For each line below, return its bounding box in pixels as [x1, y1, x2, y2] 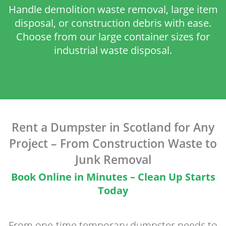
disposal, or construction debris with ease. [15, 16, 211, 30]
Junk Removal [75, 151, 151, 168]
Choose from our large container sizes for [16, 30, 210, 44]
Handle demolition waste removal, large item [8, 3, 218, 17]
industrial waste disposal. [54, 43, 172, 58]
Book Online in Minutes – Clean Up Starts [11, 170, 215, 184]
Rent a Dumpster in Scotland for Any [12, 119, 214, 136]
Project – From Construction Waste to [9, 135, 217, 152]
